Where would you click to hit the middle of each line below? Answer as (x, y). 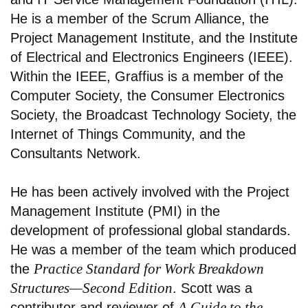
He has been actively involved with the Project (150, 192)
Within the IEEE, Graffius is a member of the (147, 77)
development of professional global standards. (151, 231)
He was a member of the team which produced (153, 250)
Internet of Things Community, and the (128, 134)
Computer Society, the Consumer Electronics (147, 96)
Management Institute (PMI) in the (115, 211)
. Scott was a (212, 288)
